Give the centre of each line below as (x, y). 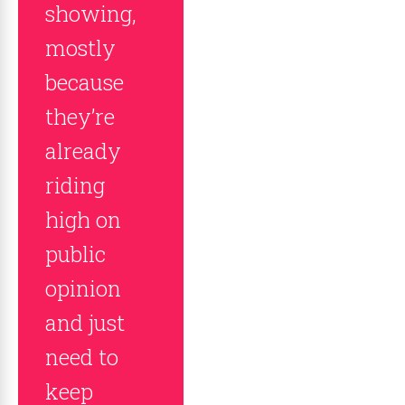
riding (75, 185)
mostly (80, 48)
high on (83, 220)
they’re (80, 117)
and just (85, 323)
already (83, 151)
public (75, 254)
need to (82, 357)
